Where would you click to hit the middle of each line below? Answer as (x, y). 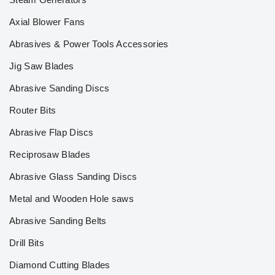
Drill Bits (27, 243)
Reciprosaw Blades (50, 154)
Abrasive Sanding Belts (58, 221)
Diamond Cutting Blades (60, 265)
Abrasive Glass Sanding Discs (73, 176)
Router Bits (33, 110)
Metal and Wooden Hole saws (72, 199)
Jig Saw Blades (42, 66)
